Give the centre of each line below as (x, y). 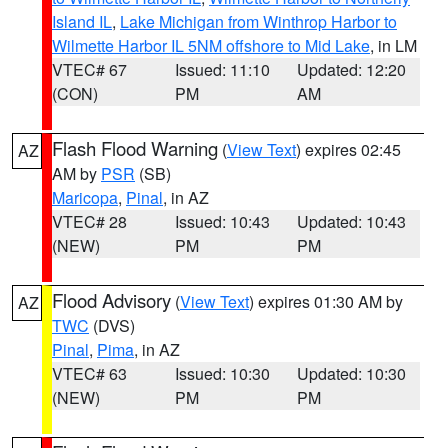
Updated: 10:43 (352, 221)
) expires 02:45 (348, 149)
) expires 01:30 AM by (326, 301)
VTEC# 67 (89, 69)
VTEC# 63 (89, 373)
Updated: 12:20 (352, 69)
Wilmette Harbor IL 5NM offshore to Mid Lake (211, 45)
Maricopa (85, 197)
